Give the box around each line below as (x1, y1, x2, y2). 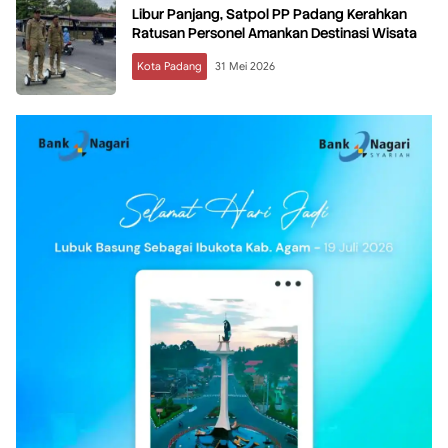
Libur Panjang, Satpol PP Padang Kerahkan (132, 4, 407, 23)
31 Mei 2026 (215, 58, 275, 73)
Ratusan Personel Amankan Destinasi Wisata (132, 23, 417, 42)
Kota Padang (137, 58, 202, 73)
